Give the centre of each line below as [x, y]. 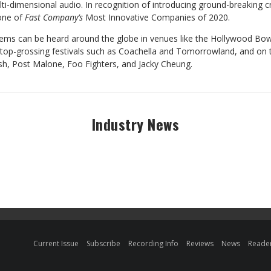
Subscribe [104, 243]
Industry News [135, 124]
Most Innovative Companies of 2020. [156, 17]
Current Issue [56, 243]
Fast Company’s [54, 17]
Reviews [200, 243]
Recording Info [154, 243]
